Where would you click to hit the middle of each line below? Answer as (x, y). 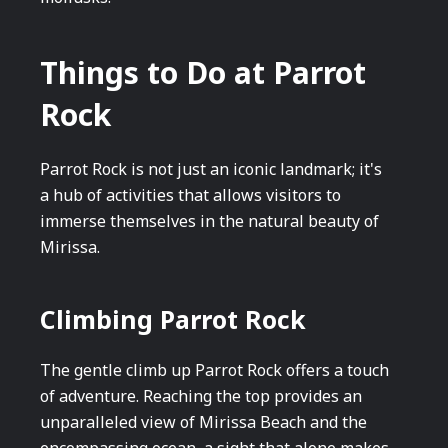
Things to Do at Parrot (203, 72)
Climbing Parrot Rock (173, 319)
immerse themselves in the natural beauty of (209, 221)
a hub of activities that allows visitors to (190, 195)
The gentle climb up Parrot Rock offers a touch (214, 370)
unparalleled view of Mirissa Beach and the (203, 422)
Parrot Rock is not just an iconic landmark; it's (211, 169)
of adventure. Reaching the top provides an (201, 396)
